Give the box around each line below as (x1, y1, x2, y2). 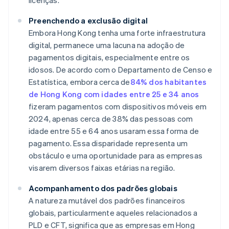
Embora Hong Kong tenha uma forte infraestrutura (29, 28, 206, 38)
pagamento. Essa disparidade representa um (29, 138, 188, 149)
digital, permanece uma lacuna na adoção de (29, 40, 185, 51)
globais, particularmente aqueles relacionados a (29, 208, 198, 218)
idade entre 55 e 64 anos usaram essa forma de (29, 126, 199, 136)
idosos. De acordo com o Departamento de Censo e (29, 64, 213, 75)
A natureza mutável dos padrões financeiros (29, 195, 186, 206)
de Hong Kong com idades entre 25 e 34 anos (29, 89, 199, 100)
